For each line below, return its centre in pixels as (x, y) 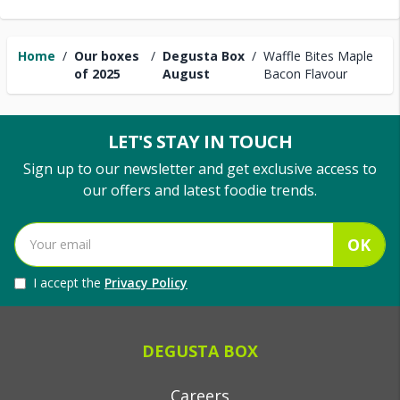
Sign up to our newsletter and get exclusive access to (200, 169)
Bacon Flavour (305, 74)
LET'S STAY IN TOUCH (200, 142)
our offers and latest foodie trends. (200, 190)
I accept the (69, 283)
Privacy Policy (146, 283)
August (186, 74)
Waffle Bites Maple (318, 56)
